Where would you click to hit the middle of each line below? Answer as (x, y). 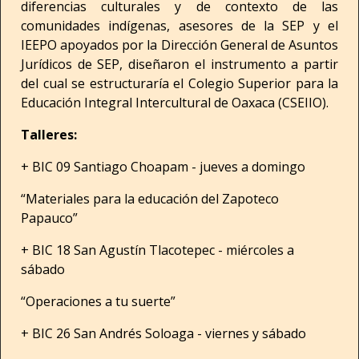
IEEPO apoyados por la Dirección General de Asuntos (179, 45)
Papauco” (49, 218)
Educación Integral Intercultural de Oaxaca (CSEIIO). (175, 103)
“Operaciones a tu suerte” (98, 301)
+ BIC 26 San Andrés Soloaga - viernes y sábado (163, 333)
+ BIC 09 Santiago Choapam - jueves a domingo (163, 167)
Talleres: (49, 135)
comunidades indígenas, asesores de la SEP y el (179, 26)
